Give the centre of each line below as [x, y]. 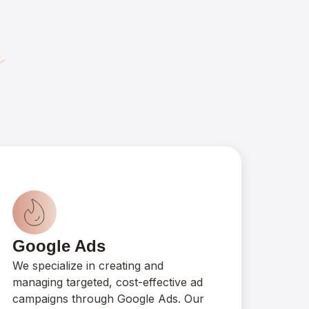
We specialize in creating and [88, 266]
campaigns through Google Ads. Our [109, 299]
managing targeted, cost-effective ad [108, 282]
